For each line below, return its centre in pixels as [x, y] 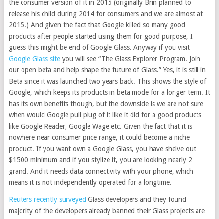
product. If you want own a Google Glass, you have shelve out [102, 149]
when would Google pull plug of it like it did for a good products [105, 115]
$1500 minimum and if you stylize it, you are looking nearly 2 [100, 160]
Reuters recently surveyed [47, 199]
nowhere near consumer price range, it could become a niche [99, 137]
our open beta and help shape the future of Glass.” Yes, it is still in [107, 70]
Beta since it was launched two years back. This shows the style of [107, 81]
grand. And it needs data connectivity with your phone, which [101, 171]
